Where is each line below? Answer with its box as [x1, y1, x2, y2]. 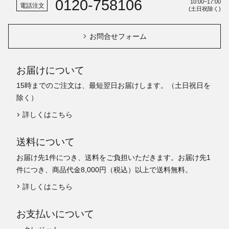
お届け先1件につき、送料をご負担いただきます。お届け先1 [16, 153, 211, 162]
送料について [16, 136, 75, 148]
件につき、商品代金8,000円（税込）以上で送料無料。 [16, 166, 193, 174]
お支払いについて [16, 208, 95, 220]
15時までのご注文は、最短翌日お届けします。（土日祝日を [16, 81, 211, 90]
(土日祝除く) [188, 6, 221, 12]
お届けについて [16, 64, 85, 76]
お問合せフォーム [89, 32, 147, 41]
